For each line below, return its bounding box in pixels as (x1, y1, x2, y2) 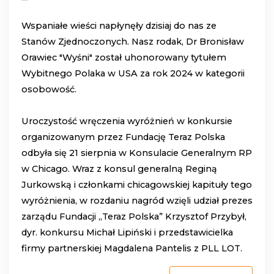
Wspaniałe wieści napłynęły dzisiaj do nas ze (21, 20, 217, 32)
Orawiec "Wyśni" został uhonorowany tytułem (21, 52, 226, 64)
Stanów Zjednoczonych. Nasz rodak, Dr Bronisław (21, 36, 244, 48)
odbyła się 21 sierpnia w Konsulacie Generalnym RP (21, 147, 252, 159)
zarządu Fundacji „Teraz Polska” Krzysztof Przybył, (21, 211, 246, 223)
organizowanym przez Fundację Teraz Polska (21, 131, 225, 143)
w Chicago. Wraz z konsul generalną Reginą (21, 163, 217, 175)
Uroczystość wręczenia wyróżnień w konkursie (21, 116, 232, 127)
